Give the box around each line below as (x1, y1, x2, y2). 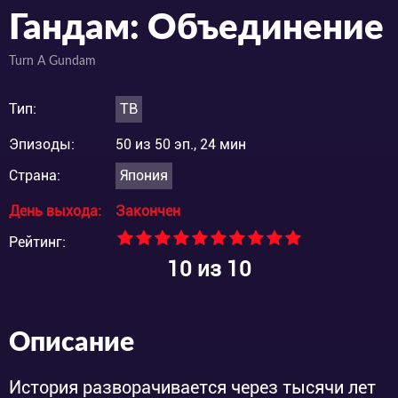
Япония (120, 166, 168, 184)
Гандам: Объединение (9, 10, 384, 46)
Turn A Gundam (9, 54, 96, 68)
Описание (9, 329, 134, 356)
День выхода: (9, 202, 101, 219)
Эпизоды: (9, 135, 75, 153)
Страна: (9, 166, 60, 184)
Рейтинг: (9, 233, 66, 251)
